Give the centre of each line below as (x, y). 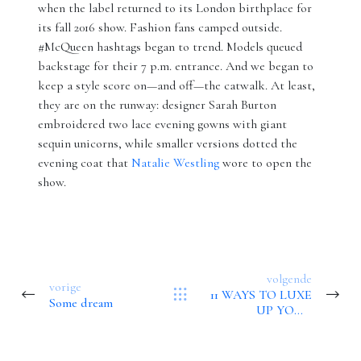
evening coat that (85, 163)
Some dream (81, 303)
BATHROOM (276, 326)
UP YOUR (284, 310)
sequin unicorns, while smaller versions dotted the (168, 143)
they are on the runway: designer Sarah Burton (158, 105)
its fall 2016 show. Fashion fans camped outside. (160, 27)
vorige (66, 286)
